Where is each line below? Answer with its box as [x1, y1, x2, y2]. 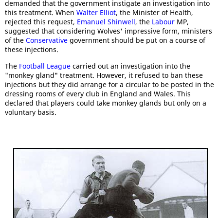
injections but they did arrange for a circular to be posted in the [5, 80, 214, 90]
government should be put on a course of [68, 36, 205, 45]
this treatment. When [5, 8, 76, 18]
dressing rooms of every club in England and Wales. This [5, 89, 191, 99]
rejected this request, [5, 17, 77, 27]
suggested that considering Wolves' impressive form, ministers [5, 26, 212, 36]
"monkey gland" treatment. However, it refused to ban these [5, 71, 203, 80]
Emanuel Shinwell [77, 17, 135, 27]
